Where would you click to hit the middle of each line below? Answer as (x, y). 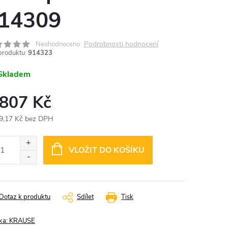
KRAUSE (22, 221)
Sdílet (85, 197)
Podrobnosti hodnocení (121, 44)
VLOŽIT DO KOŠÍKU (106, 150)
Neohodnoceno (58, 44)
